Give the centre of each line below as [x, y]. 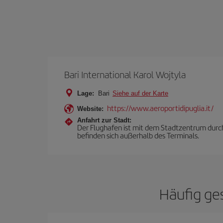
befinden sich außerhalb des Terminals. [138, 135]
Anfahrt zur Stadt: [104, 120]
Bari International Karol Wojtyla [125, 74]
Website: [90, 109]
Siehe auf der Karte [140, 93]
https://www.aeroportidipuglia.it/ [160, 108]
